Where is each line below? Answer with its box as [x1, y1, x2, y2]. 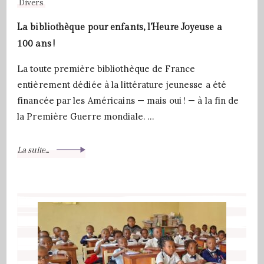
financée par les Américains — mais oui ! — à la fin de [17, 95, 239, 106]
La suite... [17, 146, 51, 155]
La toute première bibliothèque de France [17, 63, 196, 74]
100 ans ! [17, 38, 55, 49]
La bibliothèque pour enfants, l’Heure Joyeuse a [17, 22, 222, 32]
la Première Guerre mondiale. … [17, 111, 154, 122]
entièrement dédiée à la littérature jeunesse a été [17, 79, 227, 90]
